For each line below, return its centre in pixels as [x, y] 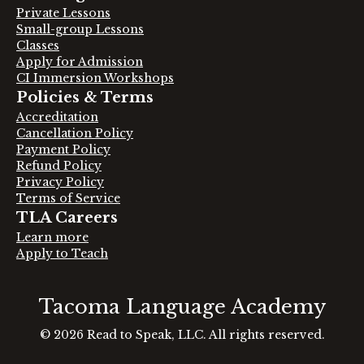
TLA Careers [67, 218]
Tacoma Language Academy [182, 307]
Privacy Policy [60, 182]
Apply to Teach [62, 253]
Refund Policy [59, 166]
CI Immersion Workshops [95, 78]
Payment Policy [63, 149]
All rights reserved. [266, 335]
